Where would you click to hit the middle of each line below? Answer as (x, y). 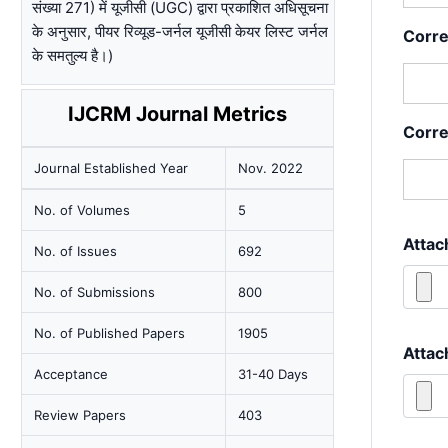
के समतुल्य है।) (73, 55)
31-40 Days (273, 374)
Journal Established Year (111, 168)
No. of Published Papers (110, 333)
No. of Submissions (95, 292)
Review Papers (80, 415)
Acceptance (71, 374)
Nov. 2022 (271, 168)
